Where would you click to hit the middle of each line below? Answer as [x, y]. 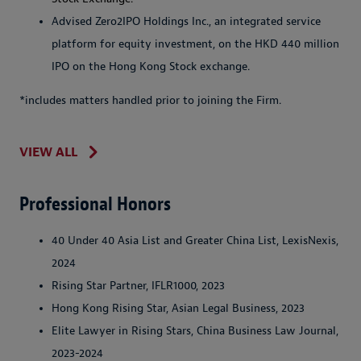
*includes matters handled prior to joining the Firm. [150, 100]
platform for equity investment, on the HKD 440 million [195, 44]
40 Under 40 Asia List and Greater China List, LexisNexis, [195, 241]
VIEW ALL [48, 153]
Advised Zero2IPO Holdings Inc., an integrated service [186, 21]
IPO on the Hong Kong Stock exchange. [151, 66]
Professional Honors [95, 204]
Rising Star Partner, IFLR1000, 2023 [138, 286]
